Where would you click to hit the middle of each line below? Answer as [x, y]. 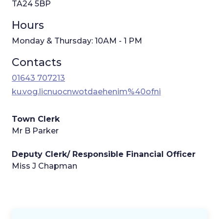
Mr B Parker [35, 131]
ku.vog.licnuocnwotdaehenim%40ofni [86, 91]
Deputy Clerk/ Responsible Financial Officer [104, 154]
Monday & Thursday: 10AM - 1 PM [77, 41]
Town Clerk [36, 119]
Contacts [37, 62]
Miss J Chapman [44, 166]
